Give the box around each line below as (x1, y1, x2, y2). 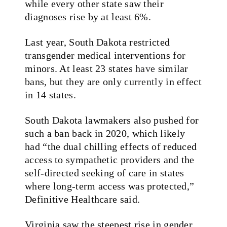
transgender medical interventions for (25, 49, 186, 61)
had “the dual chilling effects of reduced (25, 140, 197, 152)
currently (124, 75, 163, 87)
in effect (163, 75, 202, 87)
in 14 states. (25, 89, 76, 100)
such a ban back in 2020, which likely (25, 127, 185, 139)
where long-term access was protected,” (25, 180, 195, 192)
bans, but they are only (25, 75, 125, 87)
